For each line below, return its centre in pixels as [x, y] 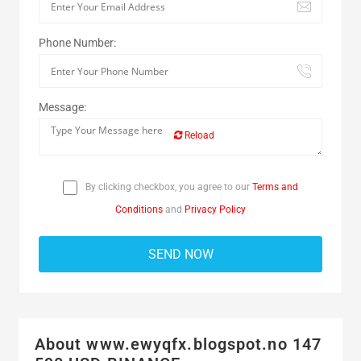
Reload [198, 135]
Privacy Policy [215, 210]
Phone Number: [77, 43]
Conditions [139, 210]
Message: [62, 107]
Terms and [275, 187]
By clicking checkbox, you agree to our [168, 187]
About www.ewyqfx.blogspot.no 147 [178, 344]
